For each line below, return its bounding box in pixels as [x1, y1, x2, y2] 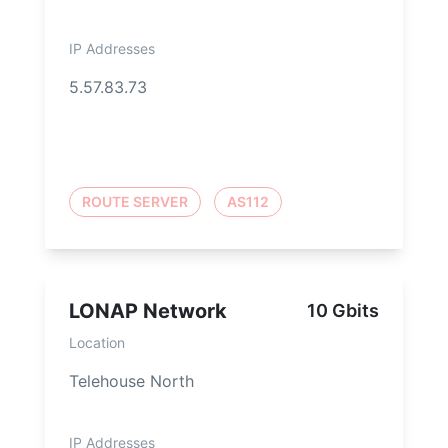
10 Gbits [307, 300, 379, 322]
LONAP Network [69, 299, 227, 324]
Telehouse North [69, 371, 194, 392]
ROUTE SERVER [82, 193, 188, 211]
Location [69, 334, 125, 352]
